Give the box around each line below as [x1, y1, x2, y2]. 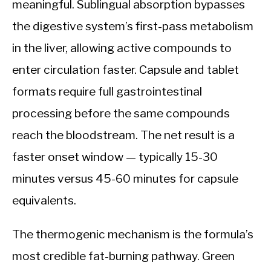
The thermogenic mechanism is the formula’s [12, 227, 253, 242]
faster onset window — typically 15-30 [12, 149, 218, 165]
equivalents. [12, 193, 76, 208]
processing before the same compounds [12, 106, 230, 121]
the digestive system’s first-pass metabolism [12, 19, 253, 34]
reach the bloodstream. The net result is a [12, 128, 235, 143]
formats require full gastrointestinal [12, 84, 202, 99]
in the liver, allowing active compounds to [12, 41, 232, 56]
